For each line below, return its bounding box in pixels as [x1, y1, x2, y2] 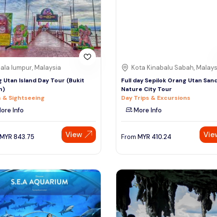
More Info [132, 106, 162, 114]
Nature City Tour [121, 85, 172, 93]
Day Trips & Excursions [121, 93, 190, 102]
